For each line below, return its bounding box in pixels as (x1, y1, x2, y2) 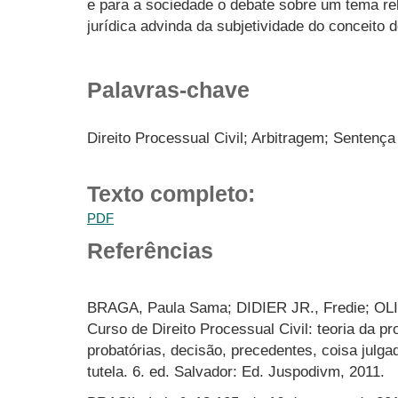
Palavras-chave (87, 76, 250, 102)
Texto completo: (87, 180, 255, 206)
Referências (87, 238, 213, 264)
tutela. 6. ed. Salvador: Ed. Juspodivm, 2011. (87, 362, 385, 380)
